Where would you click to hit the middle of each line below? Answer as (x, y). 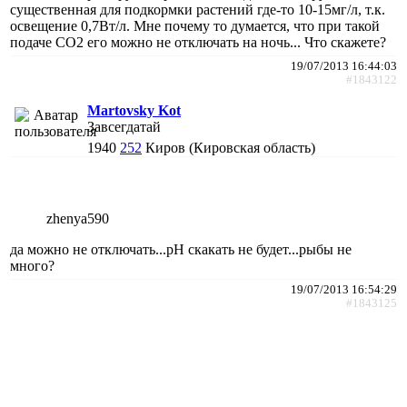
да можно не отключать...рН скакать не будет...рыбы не (181, 249)
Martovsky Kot (134, 110)
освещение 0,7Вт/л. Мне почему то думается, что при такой (195, 25)
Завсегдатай (124, 126)
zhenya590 (78, 218)
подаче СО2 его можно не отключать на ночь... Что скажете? (198, 42)
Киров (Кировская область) (230, 147)
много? (32, 265)
